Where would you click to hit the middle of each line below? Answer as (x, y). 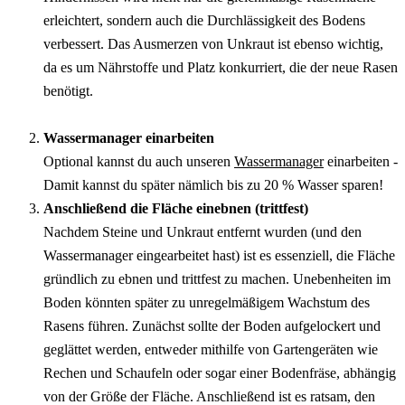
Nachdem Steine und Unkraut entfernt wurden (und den (202, 231)
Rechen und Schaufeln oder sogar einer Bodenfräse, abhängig (220, 372)
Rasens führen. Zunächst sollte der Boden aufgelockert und (212, 325)
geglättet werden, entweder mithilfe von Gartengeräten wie (211, 349)
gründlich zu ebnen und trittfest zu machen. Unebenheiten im (217, 278)
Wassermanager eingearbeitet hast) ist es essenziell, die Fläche (219, 255)
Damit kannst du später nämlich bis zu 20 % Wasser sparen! (213, 184)
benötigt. (68, 90)
